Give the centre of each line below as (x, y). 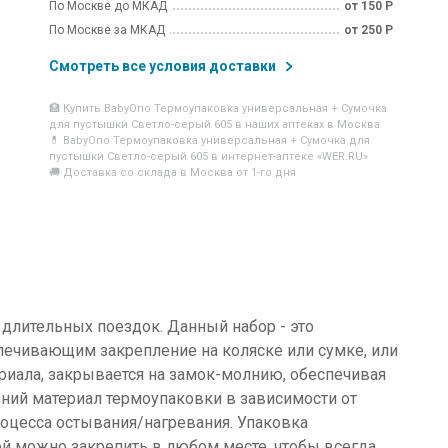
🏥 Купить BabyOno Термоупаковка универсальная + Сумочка (217, 108)
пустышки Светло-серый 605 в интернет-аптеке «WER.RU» (208, 156)
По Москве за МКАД (106, 30)
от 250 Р (368, 30)
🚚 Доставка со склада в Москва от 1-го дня (172, 172)
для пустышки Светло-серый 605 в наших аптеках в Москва (214, 124)
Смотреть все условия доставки (163, 66)
